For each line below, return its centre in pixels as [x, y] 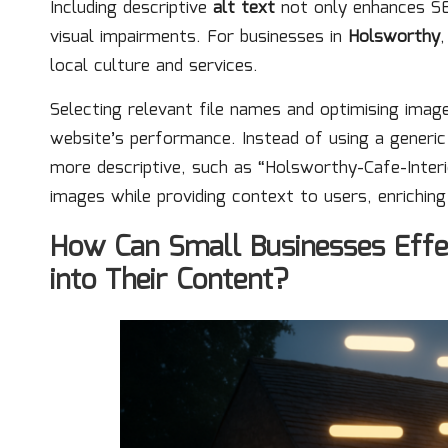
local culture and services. [154, 66]
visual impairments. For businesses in [199, 37]
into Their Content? [169, 280]
